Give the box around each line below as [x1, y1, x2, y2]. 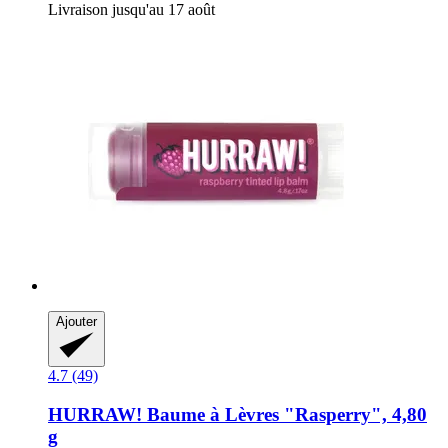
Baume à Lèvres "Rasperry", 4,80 [142, 404, 427, 425]
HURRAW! [48, 404, 142, 425]
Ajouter [56, 314, 97, 330]
